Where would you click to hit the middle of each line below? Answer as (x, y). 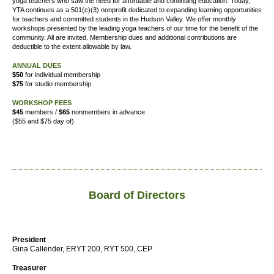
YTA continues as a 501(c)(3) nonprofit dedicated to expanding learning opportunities (137, 10)
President (29, 240)
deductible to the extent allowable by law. (72, 46)
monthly (224, 19)
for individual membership (62, 75)
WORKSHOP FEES (42, 103)
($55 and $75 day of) (43, 121)
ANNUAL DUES (37, 65)
